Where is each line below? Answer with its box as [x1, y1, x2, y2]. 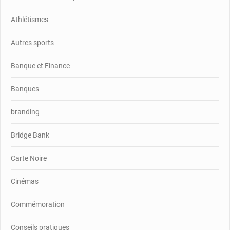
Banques [11, 84, 39, 93]
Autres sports [11, 38, 54, 47]
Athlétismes [11, 15, 48, 24]
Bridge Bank [11, 130, 49, 139]
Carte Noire [11, 154, 47, 162]
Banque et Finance [11, 61, 70, 70]
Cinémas [11, 177, 39, 185]
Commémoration [11, 200, 65, 208]
